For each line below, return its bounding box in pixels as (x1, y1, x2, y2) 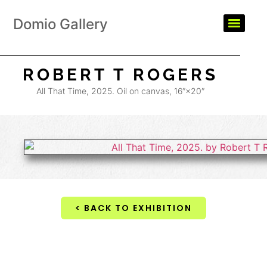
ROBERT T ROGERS (22, 65, 218, 85)
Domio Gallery (13, 15, 108, 33)
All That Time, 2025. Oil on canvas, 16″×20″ (36, 86, 204, 96)
